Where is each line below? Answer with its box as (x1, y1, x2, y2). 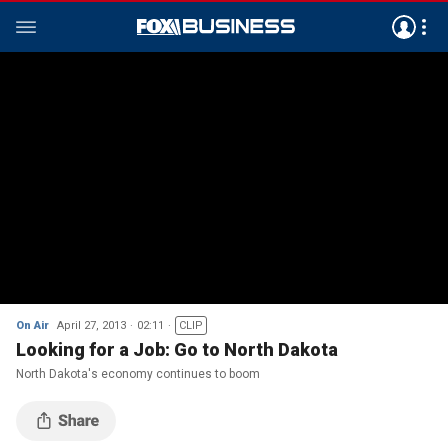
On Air (16, 319, 49, 332)
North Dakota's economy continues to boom (16, 367, 260, 381)
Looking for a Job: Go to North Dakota (16, 339, 338, 360)
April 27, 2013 (57, 319, 126, 332)
